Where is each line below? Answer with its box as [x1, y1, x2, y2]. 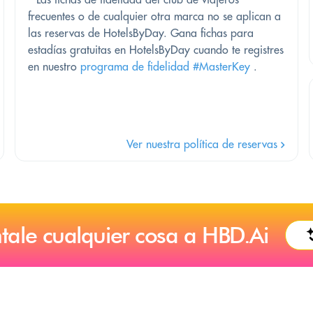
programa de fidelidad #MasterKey [80, 59, 250, 73]
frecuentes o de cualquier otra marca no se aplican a [28, 8, 281, 23]
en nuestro [28, 59, 80, 73]
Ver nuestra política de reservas [126, 136, 281, 151]
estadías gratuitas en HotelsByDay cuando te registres [28, 42, 284, 57]
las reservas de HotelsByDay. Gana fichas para [28, 25, 254, 40]
